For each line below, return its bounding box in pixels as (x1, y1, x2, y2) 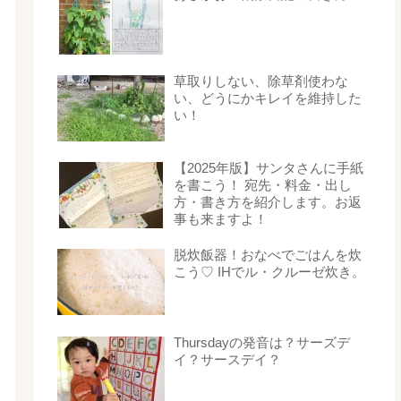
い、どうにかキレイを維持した (174, 90, 363, 107)
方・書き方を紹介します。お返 (174, 194, 363, 210)
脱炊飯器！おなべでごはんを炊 (174, 247, 363, 263)
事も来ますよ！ (174, 211, 269, 227)
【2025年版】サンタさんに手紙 (174, 160, 364, 176)
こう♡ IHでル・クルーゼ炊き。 (174, 264, 366, 280)
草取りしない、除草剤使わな (174, 73, 349, 90)
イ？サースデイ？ (174, 351, 282, 367)
